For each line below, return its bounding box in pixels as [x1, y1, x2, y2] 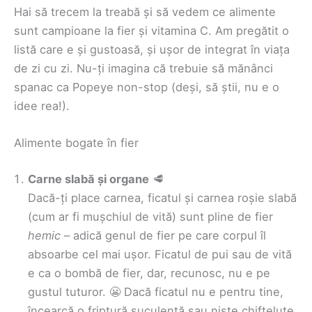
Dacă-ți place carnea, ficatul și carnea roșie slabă [28, 190, 297, 205]
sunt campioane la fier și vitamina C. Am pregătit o [14, 23, 289, 38]
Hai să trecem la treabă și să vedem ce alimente [14, 4, 276, 19]
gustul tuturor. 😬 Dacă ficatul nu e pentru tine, [28, 284, 283, 299]
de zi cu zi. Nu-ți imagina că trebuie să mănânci [14, 61, 273, 75]
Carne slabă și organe [28, 171, 149, 186]
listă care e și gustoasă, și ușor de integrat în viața [14, 42, 290, 56]
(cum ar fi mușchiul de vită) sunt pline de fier [28, 209, 273, 224]
